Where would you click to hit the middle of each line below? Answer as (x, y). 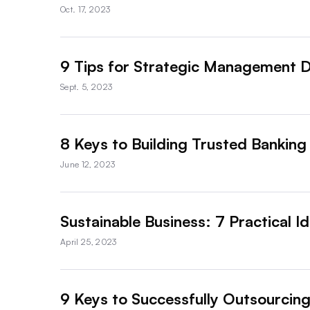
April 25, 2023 (89, 241)
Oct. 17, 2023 (85, 9)
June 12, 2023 (88, 164)
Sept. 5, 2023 (86, 86)
